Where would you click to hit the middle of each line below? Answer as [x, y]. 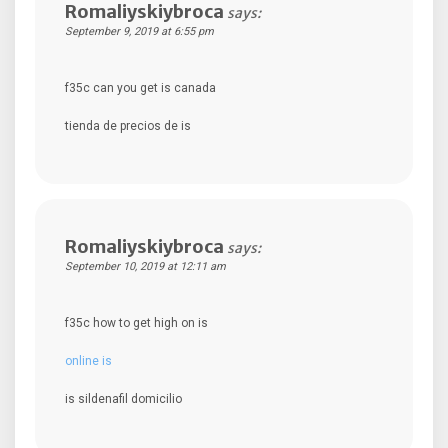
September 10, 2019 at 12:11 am [145, 266]
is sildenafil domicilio [123, 398]
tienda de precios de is [128, 125]
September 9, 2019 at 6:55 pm [139, 31]
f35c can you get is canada [140, 87]
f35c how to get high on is [136, 322]
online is [88, 360]
